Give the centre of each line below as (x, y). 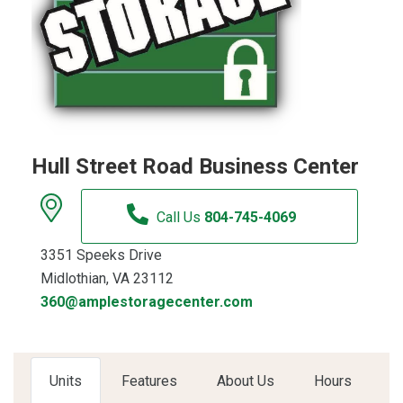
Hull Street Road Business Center (195, 166)
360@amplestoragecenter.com (147, 302)
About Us (246, 381)
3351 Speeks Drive (101, 255)
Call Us (180, 217)
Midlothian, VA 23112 (107, 278)
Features (149, 381)
